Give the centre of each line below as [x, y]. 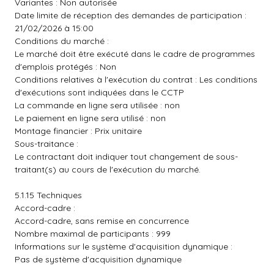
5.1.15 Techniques [48, 195]
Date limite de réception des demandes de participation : [131, 15]
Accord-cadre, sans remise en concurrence [102, 221]
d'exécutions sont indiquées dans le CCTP [99, 92]
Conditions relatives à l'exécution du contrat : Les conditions [136, 80]
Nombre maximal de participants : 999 [93, 234]
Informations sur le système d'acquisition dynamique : [124, 246]
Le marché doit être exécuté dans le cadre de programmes [135, 54]
